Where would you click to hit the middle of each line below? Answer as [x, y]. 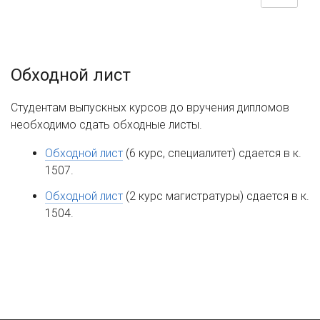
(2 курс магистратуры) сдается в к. [216, 196]
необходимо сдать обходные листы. [106, 125]
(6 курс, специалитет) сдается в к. [212, 153]
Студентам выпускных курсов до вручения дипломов [150, 107]
